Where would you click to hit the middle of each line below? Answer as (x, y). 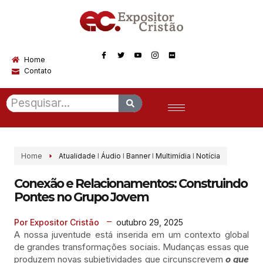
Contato (38, 71)
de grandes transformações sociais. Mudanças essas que (131, 247)
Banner (138, 156)
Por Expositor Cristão (57, 222)
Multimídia (173, 156)
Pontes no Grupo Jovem (81, 197)
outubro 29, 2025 (150, 222)
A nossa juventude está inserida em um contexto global (131, 235)
